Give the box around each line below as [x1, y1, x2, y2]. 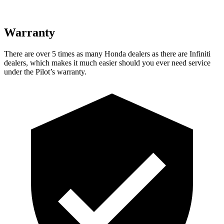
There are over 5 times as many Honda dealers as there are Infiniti [4, 49, 210, 58]
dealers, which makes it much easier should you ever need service [4, 58, 210, 67]
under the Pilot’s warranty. [4, 67, 86, 76]
